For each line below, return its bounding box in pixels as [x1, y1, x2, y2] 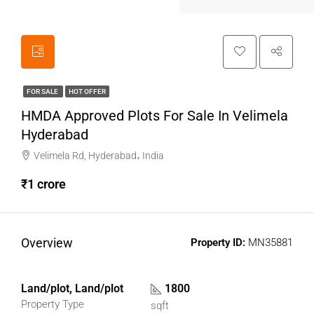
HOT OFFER [69, 88, 106, 95]
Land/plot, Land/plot [21, 282, 123, 295]
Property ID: [191, 236, 245, 249]
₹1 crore [21, 177, 66, 191]
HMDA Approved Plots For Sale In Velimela [21, 107, 288, 124]
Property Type [21, 298, 84, 310]
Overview [21, 235, 73, 250]
